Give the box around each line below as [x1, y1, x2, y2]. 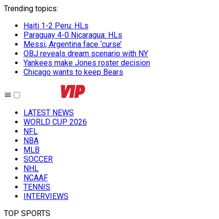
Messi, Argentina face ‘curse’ [23, 40, 122, 49]
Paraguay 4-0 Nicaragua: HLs [23, 30, 122, 40]
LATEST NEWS [23, 108, 74, 117]
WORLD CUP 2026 [23, 117, 87, 127]
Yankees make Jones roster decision [23, 58, 150, 67]
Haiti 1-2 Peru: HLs [23, 21, 88, 30]
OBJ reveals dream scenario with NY [23, 49, 148, 58]
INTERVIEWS [23, 192, 68, 201]
